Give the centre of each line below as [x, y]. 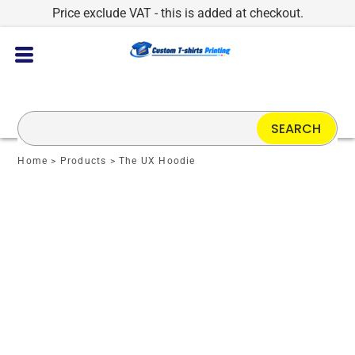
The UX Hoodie [157, 161]
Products [83, 161]
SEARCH [296, 128]
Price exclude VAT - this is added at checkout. [177, 13]
